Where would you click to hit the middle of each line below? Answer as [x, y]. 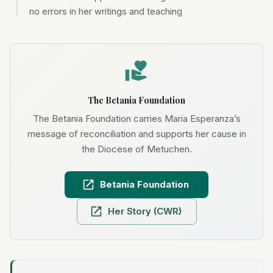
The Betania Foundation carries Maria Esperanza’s [136, 119]
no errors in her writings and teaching [106, 12]
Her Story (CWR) [144, 211]
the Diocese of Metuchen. [136, 149]
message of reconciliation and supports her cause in [136, 134]
